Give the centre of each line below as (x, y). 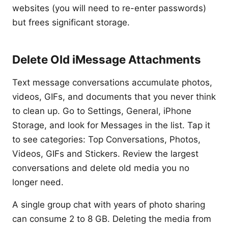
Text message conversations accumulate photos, (112, 82)
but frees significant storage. (71, 22)
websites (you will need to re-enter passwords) (109, 8)
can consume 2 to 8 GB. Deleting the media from (112, 219)
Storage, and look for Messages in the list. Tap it (111, 125)
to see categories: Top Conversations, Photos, (106, 139)
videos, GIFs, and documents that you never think (114, 97)
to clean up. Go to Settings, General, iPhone (102, 111)
